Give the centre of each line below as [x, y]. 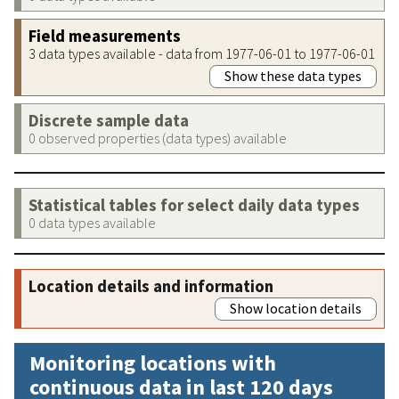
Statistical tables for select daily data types [194, 205]
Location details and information [151, 286]
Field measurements [105, 36]
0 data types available [92, 222]
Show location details [296, 308]
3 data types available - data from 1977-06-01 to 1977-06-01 [202, 53]
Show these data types [293, 75]
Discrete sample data [109, 120]
